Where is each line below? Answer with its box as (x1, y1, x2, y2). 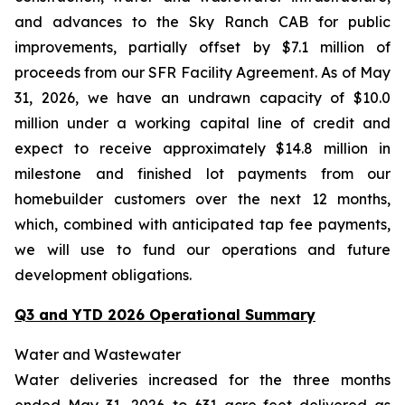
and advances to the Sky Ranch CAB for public (14, 13, 391, 31)
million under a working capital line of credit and (14, 114, 391, 132)
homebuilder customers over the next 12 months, (14, 190, 391, 208)
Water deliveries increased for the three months (14, 371, 391, 389)
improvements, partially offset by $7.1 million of (14, 38, 391, 56)
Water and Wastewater (14, 345, 181, 363)
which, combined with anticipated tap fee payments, (14, 215, 391, 233)
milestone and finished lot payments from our (14, 165, 391, 183)
